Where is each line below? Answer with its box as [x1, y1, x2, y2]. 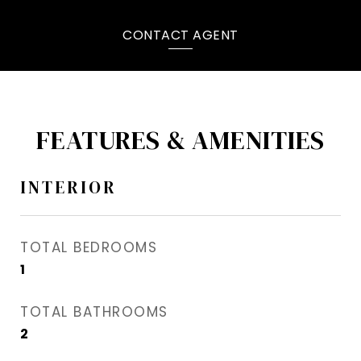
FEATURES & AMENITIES [36, 122, 325, 159]
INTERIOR [20, 176, 117, 200]
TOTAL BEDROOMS [20, 238, 157, 258]
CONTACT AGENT [122, 25, 239, 44]
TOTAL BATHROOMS [20, 302, 168, 322]
